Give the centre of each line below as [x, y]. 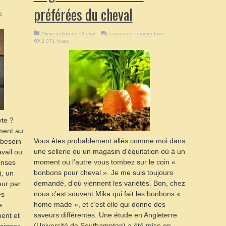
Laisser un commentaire [136, 34]
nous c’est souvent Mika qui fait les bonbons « [107, 194]
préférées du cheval [83, 14]
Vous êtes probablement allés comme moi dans [109, 141]
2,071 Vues [55, 41]
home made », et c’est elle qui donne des [99, 204]
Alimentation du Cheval [68, 34]
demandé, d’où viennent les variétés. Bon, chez [109, 183]
